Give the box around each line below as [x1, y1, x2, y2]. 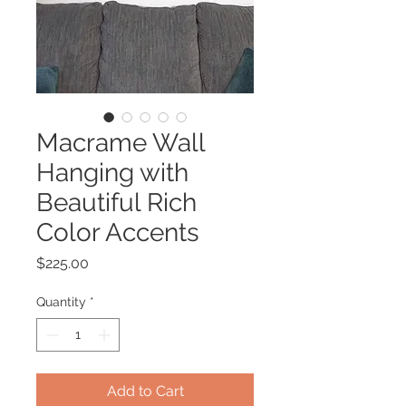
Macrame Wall [36, 128, 205, 158]
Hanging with [36, 158, 188, 188]
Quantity [36, 295, 86, 309]
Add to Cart [106, 382, 184, 400]
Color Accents [36, 217, 199, 247]
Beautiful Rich [36, 188, 197, 217]
